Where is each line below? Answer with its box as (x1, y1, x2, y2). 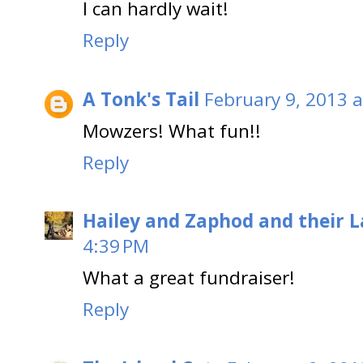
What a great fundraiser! (83, 265, 295, 291)
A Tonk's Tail (83, 86, 199, 112)
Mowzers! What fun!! (83, 117, 261, 143)
